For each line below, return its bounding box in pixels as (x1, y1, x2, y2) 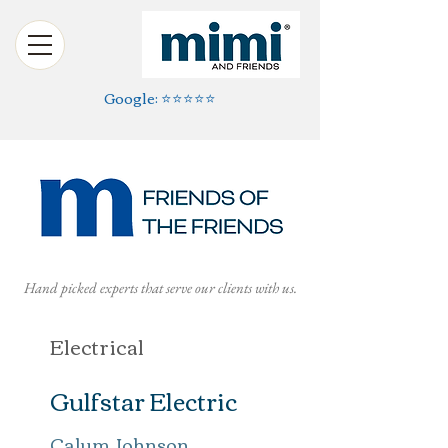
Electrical (50, 327, 144, 364)
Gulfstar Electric (50, 378, 237, 422)
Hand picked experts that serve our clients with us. (23, 278, 297, 297)
